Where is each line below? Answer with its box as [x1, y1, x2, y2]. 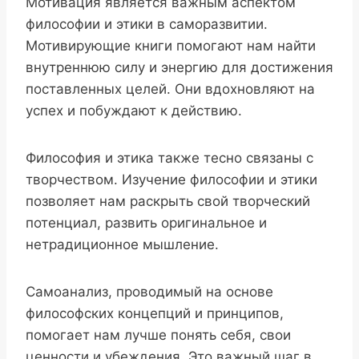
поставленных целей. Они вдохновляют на [26, 81, 315, 98]
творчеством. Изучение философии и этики [26, 171, 317, 188]
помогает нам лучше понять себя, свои [26, 327, 291, 344]
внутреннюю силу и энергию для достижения [26, 59, 333, 76]
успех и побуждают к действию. [26, 103, 242, 119]
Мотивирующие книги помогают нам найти [26, 38, 316, 54]
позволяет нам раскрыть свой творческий [26, 193, 310, 210]
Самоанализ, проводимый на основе [26, 284, 273, 301]
